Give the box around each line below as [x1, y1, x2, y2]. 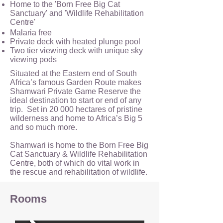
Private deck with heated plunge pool [10, 37, 140, 46]
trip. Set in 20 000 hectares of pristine [10, 105, 142, 113]
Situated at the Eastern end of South [10, 69, 137, 78]
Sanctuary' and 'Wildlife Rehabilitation [10, 9, 144, 17]
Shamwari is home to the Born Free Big [10, 141, 148, 149]
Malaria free [10, 28, 52, 37]
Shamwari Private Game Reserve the [10, 87, 141, 96]
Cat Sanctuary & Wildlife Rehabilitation [10, 150, 147, 158]
